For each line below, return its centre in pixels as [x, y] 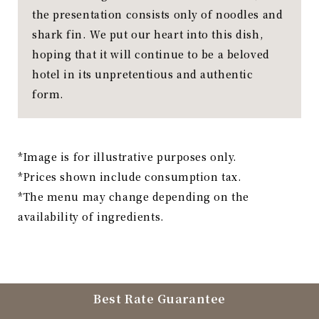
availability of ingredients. [91, 217]
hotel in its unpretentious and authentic [143, 74]
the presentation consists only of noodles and [158, 15]
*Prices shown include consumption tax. [130, 177]
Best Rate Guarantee [159, 299]
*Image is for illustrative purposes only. [127, 157]
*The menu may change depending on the [134, 197]
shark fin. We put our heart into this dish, [148, 35]
